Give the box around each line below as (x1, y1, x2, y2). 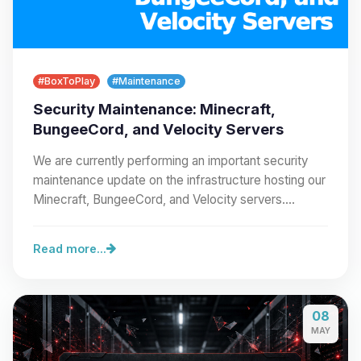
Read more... (33, 241, 106, 255)
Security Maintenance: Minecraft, (33, 99, 276, 118)
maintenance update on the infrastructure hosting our (33, 172, 326, 188)
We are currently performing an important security (33, 152, 308, 168)
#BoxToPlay (38, 74, 95, 87)
